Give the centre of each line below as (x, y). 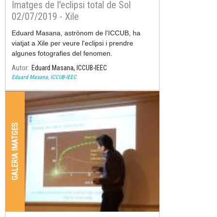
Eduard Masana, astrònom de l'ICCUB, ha (76, 33)
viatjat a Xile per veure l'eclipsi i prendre (72, 43)
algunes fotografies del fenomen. (62, 54)
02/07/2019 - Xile (45, 17)
